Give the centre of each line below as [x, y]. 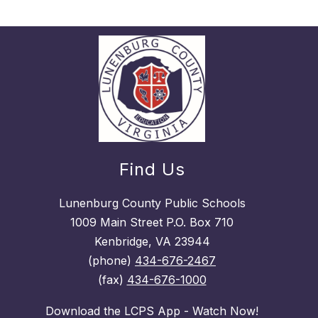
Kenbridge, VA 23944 [152, 242]
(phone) [111, 261]
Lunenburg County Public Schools [152, 203]
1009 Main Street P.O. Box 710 [152, 223]
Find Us [152, 170]
